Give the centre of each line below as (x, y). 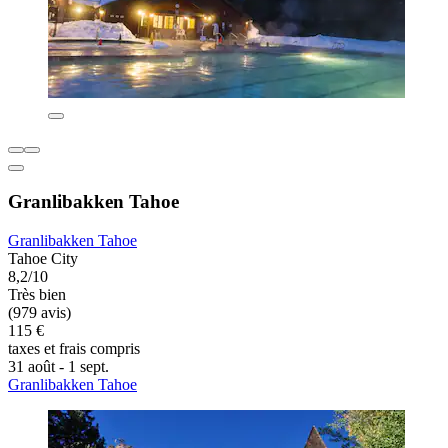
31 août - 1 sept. (58, 366)
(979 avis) (39, 312)
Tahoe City (43, 258)
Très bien (37, 294)
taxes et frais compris (74, 348)
